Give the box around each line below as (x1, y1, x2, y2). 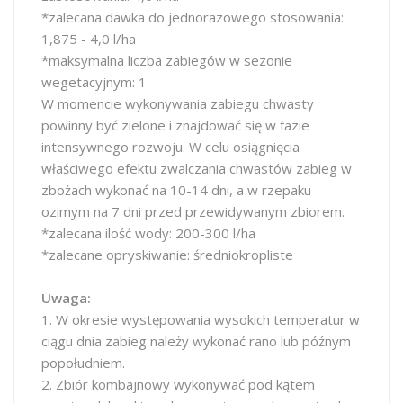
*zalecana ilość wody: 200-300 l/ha (41, 224, 255, 242)
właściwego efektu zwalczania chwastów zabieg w (41, 159, 352, 177)
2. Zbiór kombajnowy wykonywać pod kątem (41, 375, 315, 393)
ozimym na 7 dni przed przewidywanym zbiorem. (41, 202, 345, 220)
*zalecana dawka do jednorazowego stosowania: (41, 8, 344, 26)
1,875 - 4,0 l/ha (41, 30, 136, 48)
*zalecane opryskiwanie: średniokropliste (41, 246, 293, 264)
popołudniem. (41, 354, 125, 372)
